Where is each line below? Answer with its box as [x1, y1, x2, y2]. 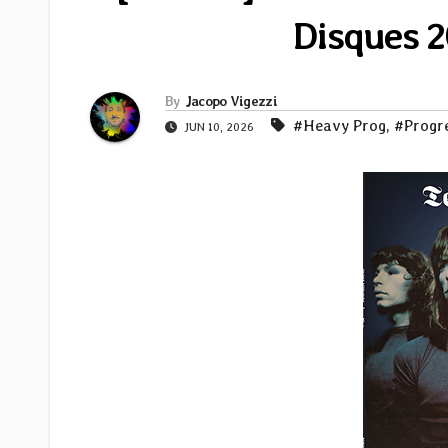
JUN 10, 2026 [181, 120, 257, 135]
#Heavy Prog [293, 116, 386, 136]
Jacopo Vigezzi [184, 93, 277, 110]
